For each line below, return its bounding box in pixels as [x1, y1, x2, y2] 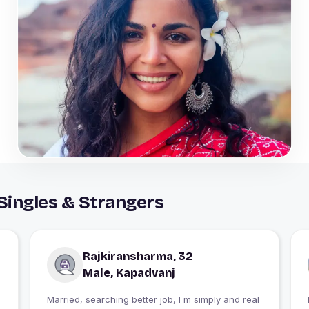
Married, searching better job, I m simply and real [46, 293, 259, 305]
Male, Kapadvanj [82, 266, 175, 279]
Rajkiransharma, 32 [82, 249, 192, 263]
